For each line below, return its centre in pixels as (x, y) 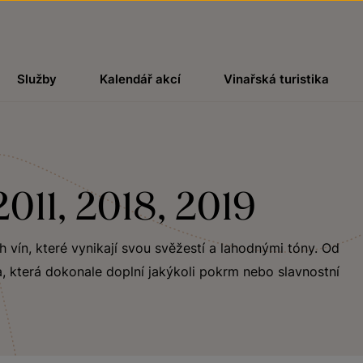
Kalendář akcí (140, 79)
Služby (36, 79)
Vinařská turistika (277, 79)
